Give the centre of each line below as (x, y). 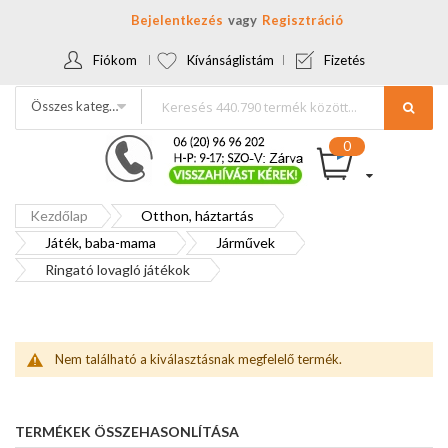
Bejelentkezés (176, 20)
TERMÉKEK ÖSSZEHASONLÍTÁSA (127, 431)
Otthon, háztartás (197, 215)
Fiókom (115, 60)
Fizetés (344, 60)
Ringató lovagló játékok (117, 269)
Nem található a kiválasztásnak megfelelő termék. (198, 359)
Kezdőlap (59, 215)
